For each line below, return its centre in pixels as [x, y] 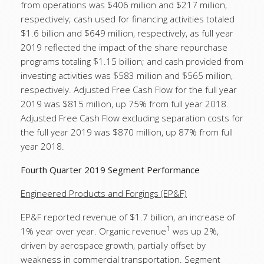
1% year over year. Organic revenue [93, 231]
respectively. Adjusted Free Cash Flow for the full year [129, 90]
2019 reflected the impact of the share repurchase [124, 47]
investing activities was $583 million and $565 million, [127, 75]
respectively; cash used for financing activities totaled [128, 19]
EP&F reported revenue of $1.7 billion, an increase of [128, 217]
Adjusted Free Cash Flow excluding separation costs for [132, 118]
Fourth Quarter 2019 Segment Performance [110, 170]
